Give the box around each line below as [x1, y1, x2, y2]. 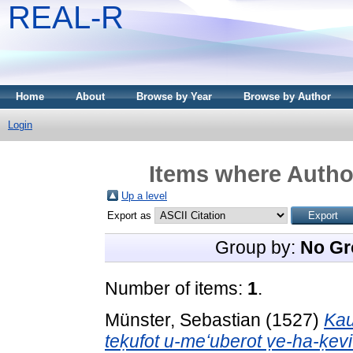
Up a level [121, 189, 167, 202]
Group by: [215, 236, 300, 258]
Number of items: [105, 277, 247, 299]
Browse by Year [136, 91, 212, 102]
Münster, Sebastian [105, 309, 261, 330]
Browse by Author [243, 91, 331, 102]
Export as [107, 209, 154, 221]
